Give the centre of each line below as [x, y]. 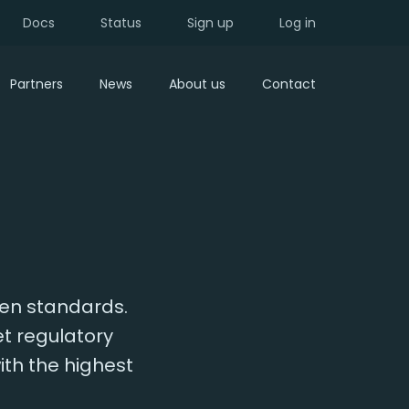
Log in [298, 22]
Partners [37, 84]
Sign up [210, 22]
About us [197, 84]
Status [121, 22]
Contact [289, 84]
